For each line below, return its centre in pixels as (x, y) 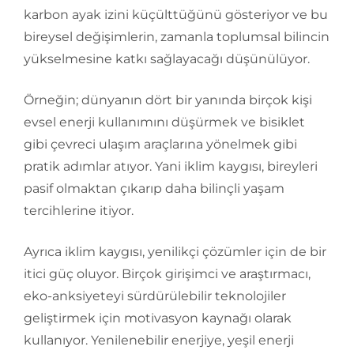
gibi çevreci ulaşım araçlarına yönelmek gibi (160, 144)
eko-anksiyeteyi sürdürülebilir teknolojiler (155, 296)
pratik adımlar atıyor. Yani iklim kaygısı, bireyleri (171, 166)
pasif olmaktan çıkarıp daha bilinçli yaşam (154, 188)
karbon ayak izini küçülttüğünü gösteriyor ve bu (176, 14)
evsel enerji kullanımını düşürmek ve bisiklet (164, 122)
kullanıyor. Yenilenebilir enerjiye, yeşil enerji (159, 340)
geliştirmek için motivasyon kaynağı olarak (158, 318)
